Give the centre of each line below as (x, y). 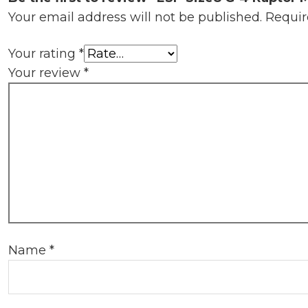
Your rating (44, 53)
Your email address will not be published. (135, 17)
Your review (46, 73)
